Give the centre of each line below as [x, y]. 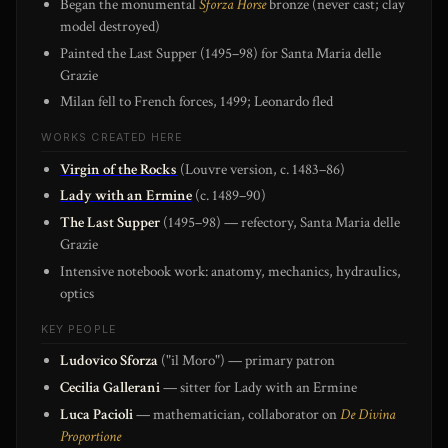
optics [77, 293]
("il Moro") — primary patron [247, 361]
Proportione [91, 436]
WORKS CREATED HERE [112, 138]
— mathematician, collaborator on [237, 414]
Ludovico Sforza [109, 361]
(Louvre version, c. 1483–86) [261, 169]
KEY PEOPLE [78, 329]
